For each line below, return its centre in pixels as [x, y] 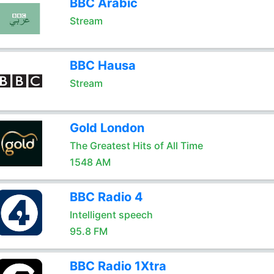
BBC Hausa [102, 65]
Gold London [107, 128]
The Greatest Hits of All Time [136, 146]
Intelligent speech [111, 215]
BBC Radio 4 [106, 197]
